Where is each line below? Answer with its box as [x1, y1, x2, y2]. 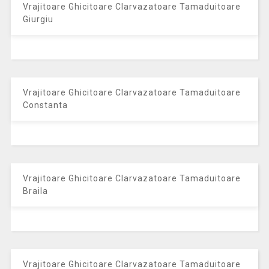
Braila [22, 186, 48, 196]
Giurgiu [22, 14, 53, 24]
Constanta [22, 100, 68, 110]
